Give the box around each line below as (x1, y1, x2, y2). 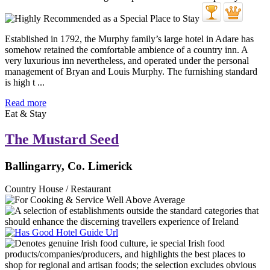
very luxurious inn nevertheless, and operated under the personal (5, 55, 249, 66)
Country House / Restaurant (5, 184, 111, 195)
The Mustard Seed (5, 131, 119, 147)
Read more (5, 97, 46, 108)
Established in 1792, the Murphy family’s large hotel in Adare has (5, 33, 254, 44)
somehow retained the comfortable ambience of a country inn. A (5, 44, 248, 55)
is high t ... (5, 77, 45, 87)
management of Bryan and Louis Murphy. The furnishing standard (5, 66, 257, 77)
